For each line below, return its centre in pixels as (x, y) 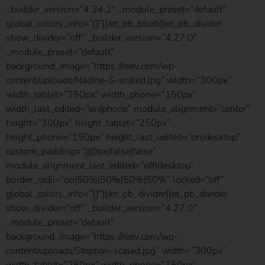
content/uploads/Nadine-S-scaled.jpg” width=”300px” (119, 80)
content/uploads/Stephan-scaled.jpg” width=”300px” (116, 251)
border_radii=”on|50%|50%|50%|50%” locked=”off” (115, 180)
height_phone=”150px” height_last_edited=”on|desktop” (123, 137)
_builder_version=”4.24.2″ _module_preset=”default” (116, 9)
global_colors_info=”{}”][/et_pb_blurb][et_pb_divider (114, 23)
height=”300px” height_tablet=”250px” (88, 123)
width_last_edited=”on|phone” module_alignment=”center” (128, 109)
